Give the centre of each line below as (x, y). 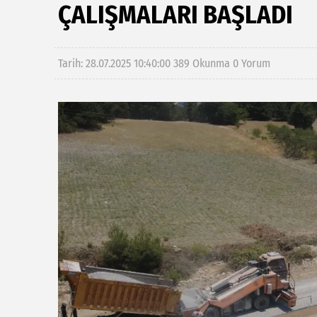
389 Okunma (202, 63)
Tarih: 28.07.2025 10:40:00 (116, 63)
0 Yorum (252, 63)
